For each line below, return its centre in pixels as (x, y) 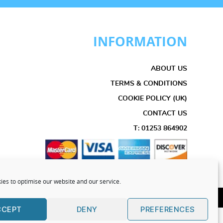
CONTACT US (165, 114)
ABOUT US (169, 69)
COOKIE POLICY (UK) (153, 99)
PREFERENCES (168, 209)
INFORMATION (140, 42)
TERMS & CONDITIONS (149, 84)
